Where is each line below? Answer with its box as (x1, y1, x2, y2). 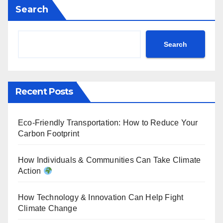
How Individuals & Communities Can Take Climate (18, 156, 201, 165)
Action (18, 167, 43, 176)
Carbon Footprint (18, 129, 80, 138)
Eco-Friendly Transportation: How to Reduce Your (18, 118, 198, 127)
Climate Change (18, 204, 77, 213)
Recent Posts (15, 86, 73, 98)
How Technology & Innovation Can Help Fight (18, 193, 184, 202)
